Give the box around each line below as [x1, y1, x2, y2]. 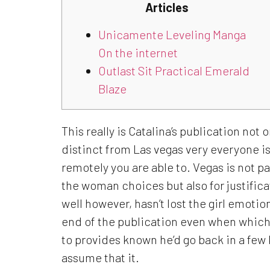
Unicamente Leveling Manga [98, 27, 246, 42]
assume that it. [61, 250, 139, 265]
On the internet [98, 45, 178, 60]
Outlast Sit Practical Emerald [98, 63, 250, 78]
